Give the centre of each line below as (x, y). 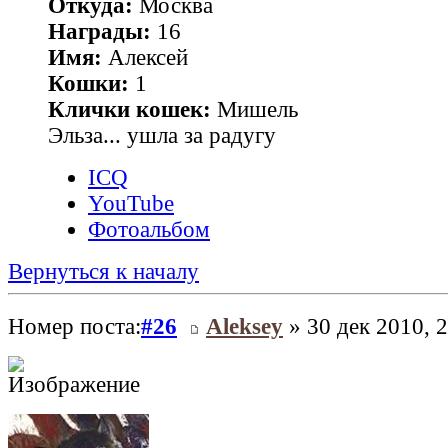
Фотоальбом (149, 229)
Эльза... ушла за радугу (162, 135)
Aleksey (244, 326)
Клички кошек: (129, 109)
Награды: (99, 31)
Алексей (145, 57)
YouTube (131, 203)
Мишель (254, 109)
